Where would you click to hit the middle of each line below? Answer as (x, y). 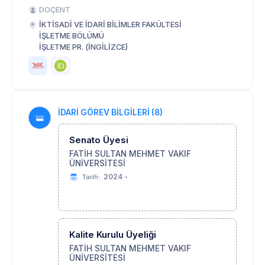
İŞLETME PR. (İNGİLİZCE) (83, 47)
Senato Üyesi (99, 140)
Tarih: (91, 177)
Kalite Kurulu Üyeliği (113, 235)
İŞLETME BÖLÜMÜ (72, 36)
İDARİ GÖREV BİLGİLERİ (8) (110, 113)
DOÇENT (55, 10)
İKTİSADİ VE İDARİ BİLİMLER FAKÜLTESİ (110, 25)
